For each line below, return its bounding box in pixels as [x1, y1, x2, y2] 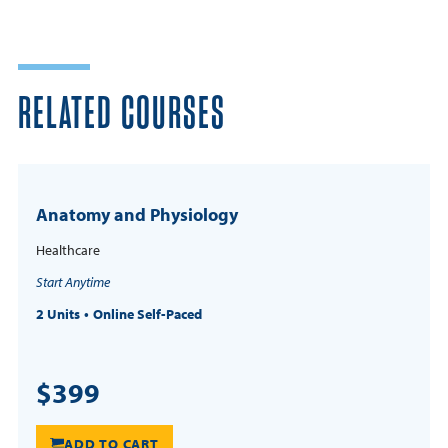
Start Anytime [36, 272, 110, 291]
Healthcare [36, 240, 100, 259]
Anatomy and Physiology [36, 202, 238, 226]
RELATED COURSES [18, 92, 226, 137]
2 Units [36, 304, 80, 323]
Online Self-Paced [93, 304, 202, 323]
